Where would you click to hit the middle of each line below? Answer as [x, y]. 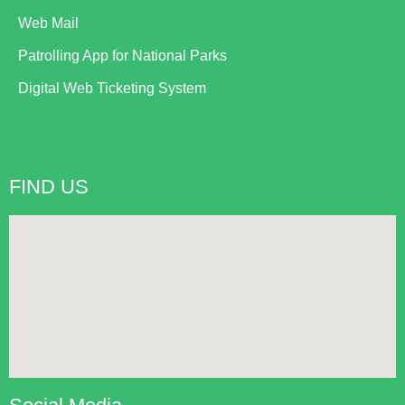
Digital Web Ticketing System [112, 89]
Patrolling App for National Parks [122, 56]
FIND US [49, 187]
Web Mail [48, 24]
